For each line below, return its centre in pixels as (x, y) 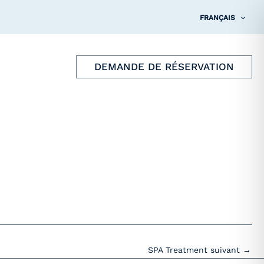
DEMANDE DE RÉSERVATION (164, 67)
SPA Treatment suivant (195, 250)
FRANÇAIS (217, 18)
